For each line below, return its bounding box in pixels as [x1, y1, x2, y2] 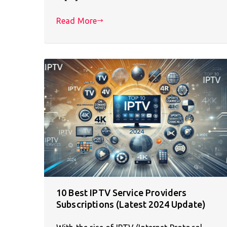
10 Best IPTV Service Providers [56, 187, 187, 198]
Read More [56, 16, 97, 25]
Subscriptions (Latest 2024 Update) [56, 199, 206, 209]
